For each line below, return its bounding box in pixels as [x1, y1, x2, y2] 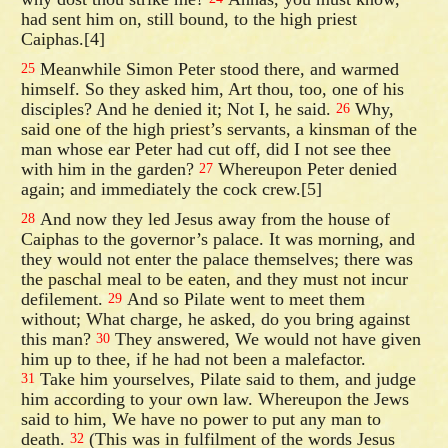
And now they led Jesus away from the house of [35, 208, 391, 229]
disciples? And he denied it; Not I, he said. [21, 98, 337, 119]
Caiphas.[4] [21, 28, 106, 49]
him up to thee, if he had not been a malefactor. [21, 348, 367, 369]
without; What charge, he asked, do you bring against [21, 308, 411, 329]
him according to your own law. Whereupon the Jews [21, 388, 410, 409]
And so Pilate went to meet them [122, 288, 366, 309]
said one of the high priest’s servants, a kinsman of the [21, 118, 418, 139]
